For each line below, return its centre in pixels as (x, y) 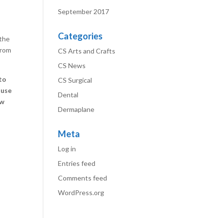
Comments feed (83, 178)
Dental (68, 95)
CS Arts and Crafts (87, 51)
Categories (81, 36)
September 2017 (84, 11)
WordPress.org (81, 192)
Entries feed (77, 163)
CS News (72, 65)
